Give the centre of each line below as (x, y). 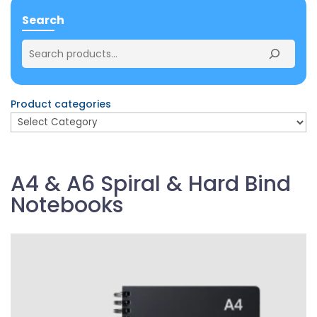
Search (43, 21)
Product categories (61, 104)
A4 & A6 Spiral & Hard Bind (151, 184)
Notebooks (67, 206)
